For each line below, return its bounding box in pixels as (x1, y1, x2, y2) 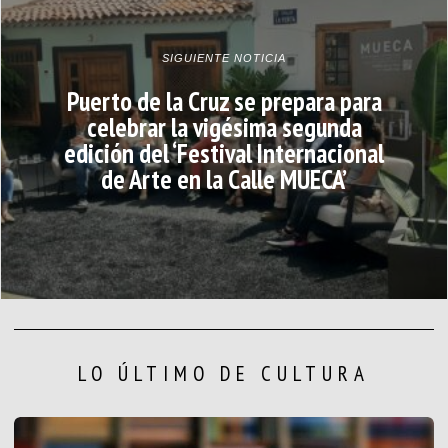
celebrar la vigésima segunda (86, 109, 362, 144)
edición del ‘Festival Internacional (64, 135, 384, 170)
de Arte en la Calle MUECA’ (101, 161, 347, 196)
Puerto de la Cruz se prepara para (66, 83, 382, 118)
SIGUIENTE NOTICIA (162, 51, 286, 64)
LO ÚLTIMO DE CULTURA (77, 360, 370, 388)
